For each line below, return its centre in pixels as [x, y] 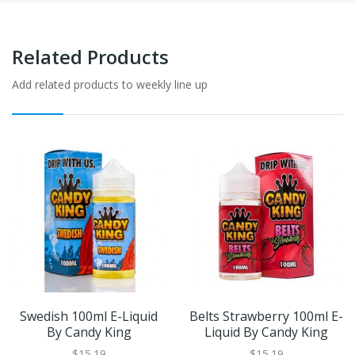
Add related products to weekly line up [110, 85]
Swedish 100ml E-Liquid [89, 317]
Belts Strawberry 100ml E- [266, 317]
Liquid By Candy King [266, 332]
